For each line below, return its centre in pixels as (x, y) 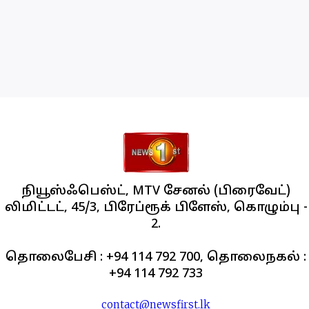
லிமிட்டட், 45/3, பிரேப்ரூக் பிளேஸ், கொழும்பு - (156, 208)
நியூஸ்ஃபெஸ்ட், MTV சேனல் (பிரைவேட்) (156, 192)
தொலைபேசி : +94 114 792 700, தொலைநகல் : (156, 258)
